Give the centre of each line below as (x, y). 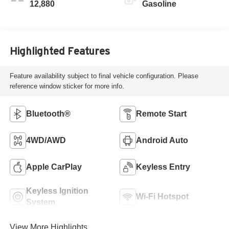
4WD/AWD (46, 140)
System (40, 202)
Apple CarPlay (54, 167)
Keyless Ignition (57, 191)
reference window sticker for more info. (67, 86)
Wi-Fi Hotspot (162, 196)
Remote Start (161, 113)
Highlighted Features (60, 51)
